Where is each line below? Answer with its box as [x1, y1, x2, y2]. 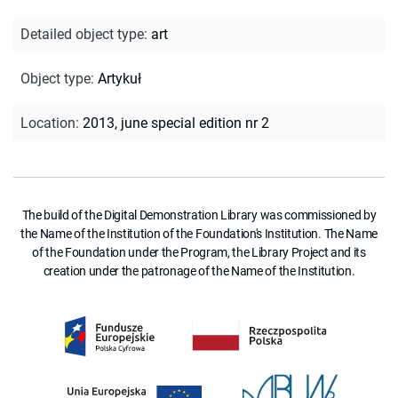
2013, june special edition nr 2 [83, 114, 269, 131]
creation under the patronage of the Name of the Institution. [43, 263, 355, 278]
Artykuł [98, 69, 141, 87]
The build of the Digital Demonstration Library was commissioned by [21, 207, 377, 222]
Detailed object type [20, 25, 144, 43]
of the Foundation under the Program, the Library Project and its [32, 244, 366, 259]
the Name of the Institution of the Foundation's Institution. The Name [20, 226, 378, 241]
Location [20, 114, 76, 131]
